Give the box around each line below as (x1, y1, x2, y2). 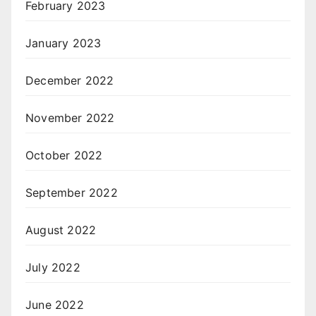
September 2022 (25, 186, 118, 200)
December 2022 (25, 73, 114, 88)
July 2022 (25, 260, 80, 275)
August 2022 (25, 223, 97, 238)
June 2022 (25, 298, 84, 312)
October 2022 (25, 148, 103, 163)
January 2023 (25, 36, 102, 51)
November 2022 (25, 111, 115, 126)
